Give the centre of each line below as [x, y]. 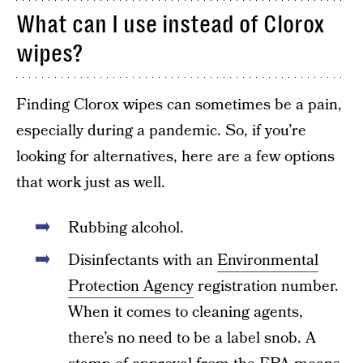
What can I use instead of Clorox [171, 24]
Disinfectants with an [143, 261]
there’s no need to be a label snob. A [192, 338]
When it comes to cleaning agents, [186, 312]
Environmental [268, 261]
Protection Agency [131, 286]
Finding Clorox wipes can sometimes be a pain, [179, 105]
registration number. [266, 286]
